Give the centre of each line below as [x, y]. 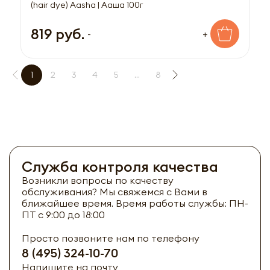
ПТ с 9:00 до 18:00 [63, 214]
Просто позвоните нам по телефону [111, 238]
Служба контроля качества [120, 166]
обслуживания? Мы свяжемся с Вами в [115, 191]
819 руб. [58, 33]
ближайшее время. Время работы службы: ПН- [135, 203]
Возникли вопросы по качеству [98, 180]
